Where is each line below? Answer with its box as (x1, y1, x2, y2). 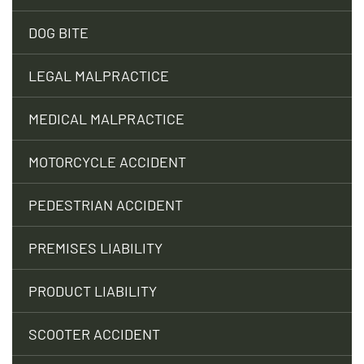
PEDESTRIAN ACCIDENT (28, 195, 183, 214)
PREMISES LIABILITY (28, 238, 162, 257)
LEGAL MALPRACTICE (28, 66, 169, 84)
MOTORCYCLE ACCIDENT (28, 152, 186, 171)
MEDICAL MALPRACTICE (28, 109, 184, 128)
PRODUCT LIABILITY (28, 281, 157, 300)
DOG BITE (28, 23, 89, 41)
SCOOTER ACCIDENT (28, 324, 160, 343)
